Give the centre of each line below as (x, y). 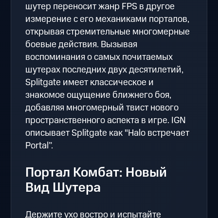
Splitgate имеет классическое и (90, 83)
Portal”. (39, 146)
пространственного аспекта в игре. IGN (106, 121)
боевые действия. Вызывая (82, 45)
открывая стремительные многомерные (108, 32)
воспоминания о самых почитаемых (99, 57)
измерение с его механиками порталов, (108, 19)
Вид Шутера (63, 188)
